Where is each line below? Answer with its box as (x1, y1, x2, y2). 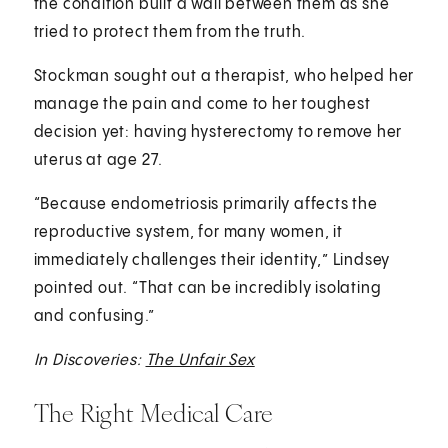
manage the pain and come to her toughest (33, 95, 371, 113)
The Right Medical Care (33, 396, 274, 429)
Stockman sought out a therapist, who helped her (33, 67, 415, 85)
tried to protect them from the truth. (33, 23, 307, 41)
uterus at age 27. (33, 151, 164, 169)
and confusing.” (33, 307, 155, 325)
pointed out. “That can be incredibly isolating (33, 279, 382, 297)
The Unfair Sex (145, 351, 255, 369)
